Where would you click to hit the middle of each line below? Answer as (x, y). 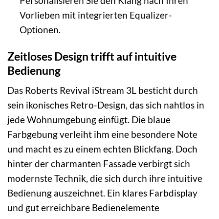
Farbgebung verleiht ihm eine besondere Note (102, 134)
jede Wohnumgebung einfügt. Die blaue (89, 120)
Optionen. (40, 29)
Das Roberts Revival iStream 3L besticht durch (103, 90)
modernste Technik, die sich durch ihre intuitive (105, 178)
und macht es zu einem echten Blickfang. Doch (102, 149)
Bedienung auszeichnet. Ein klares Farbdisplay (102, 193)
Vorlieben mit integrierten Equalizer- (96, 15)
